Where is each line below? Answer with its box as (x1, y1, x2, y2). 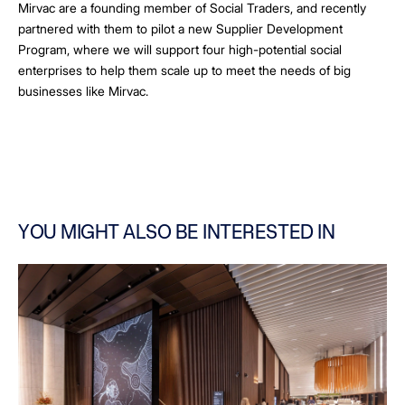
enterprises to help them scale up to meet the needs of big (18, 61, 351, 78)
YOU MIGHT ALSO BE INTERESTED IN (18, 219, 335, 242)
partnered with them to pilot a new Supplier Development (18, 20, 343, 36)
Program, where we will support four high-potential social (18, 41, 342, 57)
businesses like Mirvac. (18, 82, 152, 99)
